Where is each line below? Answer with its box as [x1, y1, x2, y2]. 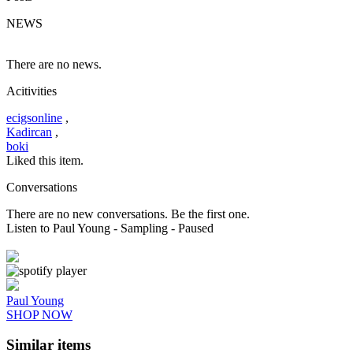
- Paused [171, 221, 214, 235]
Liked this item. [6, 153, 84, 167]
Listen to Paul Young [6, 221, 110, 235]
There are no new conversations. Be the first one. [6, 206, 250, 221]
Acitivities [6, 84, 57, 98]
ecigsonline [6, 110, 62, 124]
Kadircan [6, 124, 52, 139]
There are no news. [6, 57, 102, 71]
